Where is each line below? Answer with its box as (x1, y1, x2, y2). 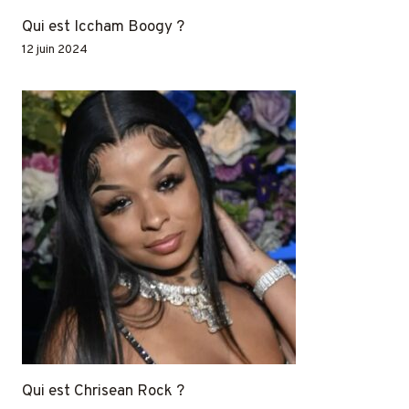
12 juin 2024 (22, 41, 88, 58)
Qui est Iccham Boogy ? (22, 16, 184, 37)
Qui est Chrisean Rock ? (22, 381, 184, 402)
